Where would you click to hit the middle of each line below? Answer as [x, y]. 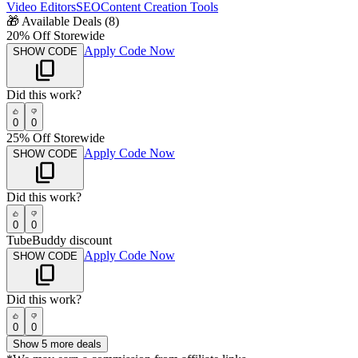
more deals [74, 344]
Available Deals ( [65, 22]
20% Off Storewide [56, 36]
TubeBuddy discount [59, 241]
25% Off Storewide [56, 138]
